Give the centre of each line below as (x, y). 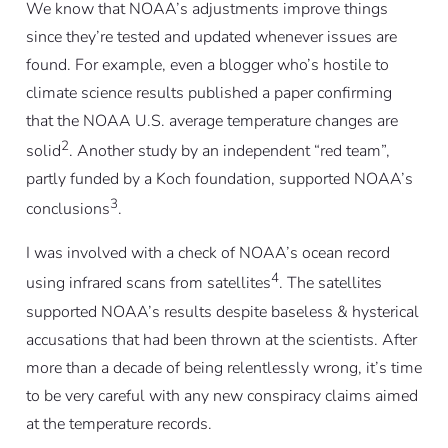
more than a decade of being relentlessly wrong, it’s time (223, 367)
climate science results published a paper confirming (208, 92)
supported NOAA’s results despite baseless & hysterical (222, 311)
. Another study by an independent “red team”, (229, 151)
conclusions (67, 209)
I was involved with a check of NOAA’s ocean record (207, 253)
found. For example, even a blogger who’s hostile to (207, 64)
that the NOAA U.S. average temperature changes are (211, 120)
